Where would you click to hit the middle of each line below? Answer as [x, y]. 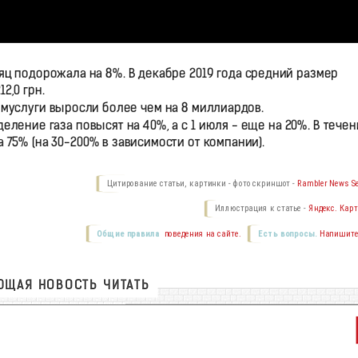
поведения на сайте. [201, 234]
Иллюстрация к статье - [261, 209]
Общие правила [128, 234]
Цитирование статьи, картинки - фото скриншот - [202, 184]
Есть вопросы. [287, 234]
